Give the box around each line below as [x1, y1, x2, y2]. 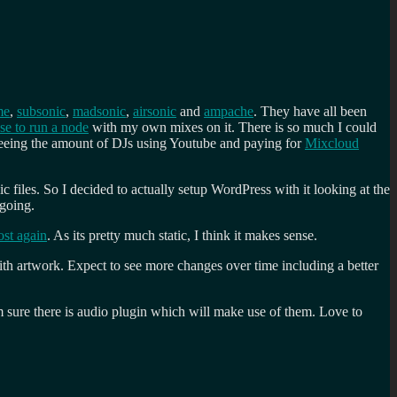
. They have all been [253, 103, 367, 119]
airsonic [133, 103, 176, 119]
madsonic [73, 103, 126, 119]
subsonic [17, 103, 66, 119]
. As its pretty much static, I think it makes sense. [47, 227, 317, 243]
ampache [204, 103, 253, 119]
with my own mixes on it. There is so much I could [89, 119, 377, 135]
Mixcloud [305, 135, 359, 151]
